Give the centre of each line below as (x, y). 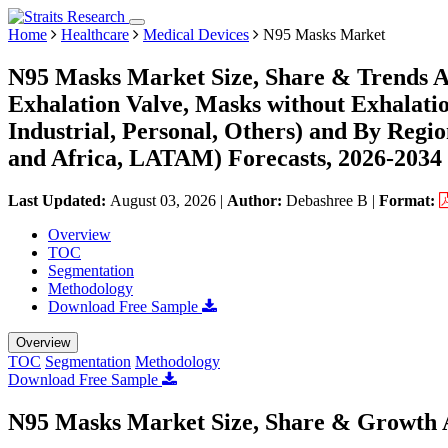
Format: (409, 200)
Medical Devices (196, 34)
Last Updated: (59, 200)
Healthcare (95, 34)
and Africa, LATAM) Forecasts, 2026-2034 (225, 157)
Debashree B (327, 200)
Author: (256, 200)
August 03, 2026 (163, 200)
